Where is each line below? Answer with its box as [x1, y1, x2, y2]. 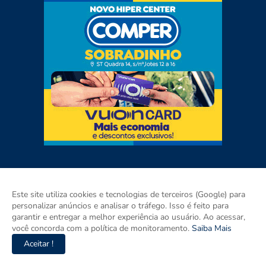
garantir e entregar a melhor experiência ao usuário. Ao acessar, [12, 211, 245, 223]
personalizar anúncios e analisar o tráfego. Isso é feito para [12, 200, 229, 211]
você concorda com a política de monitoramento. [12, 223, 189, 234]
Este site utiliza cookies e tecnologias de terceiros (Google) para [12, 189, 245, 200]
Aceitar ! [24, 238, 53, 249]
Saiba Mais [189, 223, 232, 234]
